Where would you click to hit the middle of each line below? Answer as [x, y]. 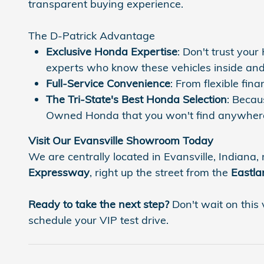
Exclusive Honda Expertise [112, 51]
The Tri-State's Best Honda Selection [136, 99]
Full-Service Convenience [108, 83]
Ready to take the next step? [99, 204]
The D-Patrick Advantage [92, 35]
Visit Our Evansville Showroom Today [121, 140]
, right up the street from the [160, 172]
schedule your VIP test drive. [98, 220]
